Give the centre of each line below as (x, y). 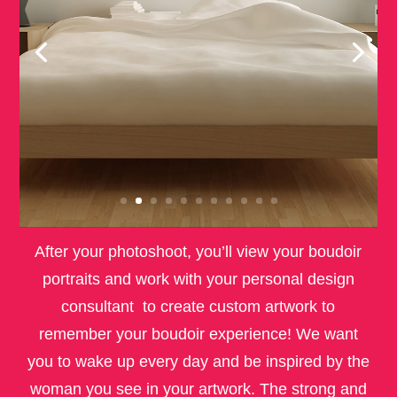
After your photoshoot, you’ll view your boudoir (198, 251)
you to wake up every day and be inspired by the (198, 361)
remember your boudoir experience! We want (198, 334)
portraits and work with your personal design (198, 279)
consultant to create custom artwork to (198, 306)
